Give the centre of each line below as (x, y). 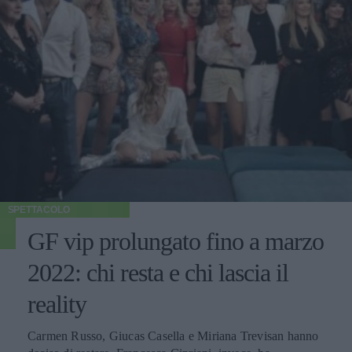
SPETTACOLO (38, 209)
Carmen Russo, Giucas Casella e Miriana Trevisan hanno (173, 335)
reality (57, 304)
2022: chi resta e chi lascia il (158, 272)
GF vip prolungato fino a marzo (176, 241)
